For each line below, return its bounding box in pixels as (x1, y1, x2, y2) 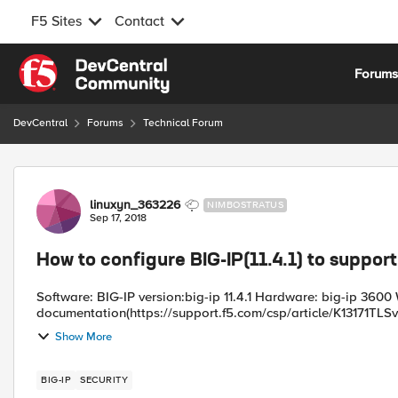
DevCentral (13, 116, 68, 130)
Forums (87, 116, 123, 130)
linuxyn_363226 (90, 197, 180, 212)
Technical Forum (143, 116, 223, 130)
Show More (55, 329, 112, 344)
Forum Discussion (12, 165, 204, 187)
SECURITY (80, 374, 128, 386)
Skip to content (31, 56, 122, 72)
